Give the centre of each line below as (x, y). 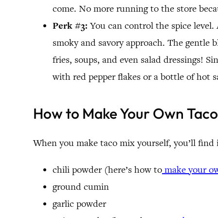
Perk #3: (70, 25)
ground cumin (81, 186)
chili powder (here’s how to (107, 169)
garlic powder (79, 203)
